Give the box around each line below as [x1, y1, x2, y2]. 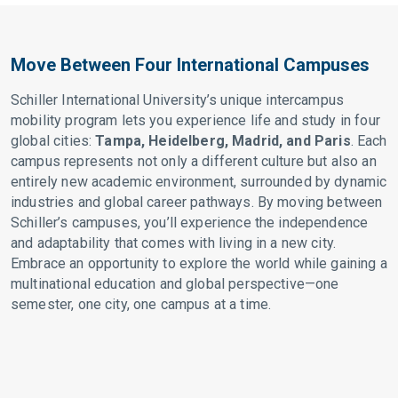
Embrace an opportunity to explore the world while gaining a [11, 255, 387, 272]
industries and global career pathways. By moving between [11, 194, 383, 211]
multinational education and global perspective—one [11, 275, 339, 292]
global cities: [11, 132, 96, 149]
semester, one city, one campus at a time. [11, 296, 272, 313]
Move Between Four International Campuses [11, 54, 370, 76]
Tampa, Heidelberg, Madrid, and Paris [95, 132, 351, 149]
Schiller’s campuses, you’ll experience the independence [11, 214, 369, 231]
